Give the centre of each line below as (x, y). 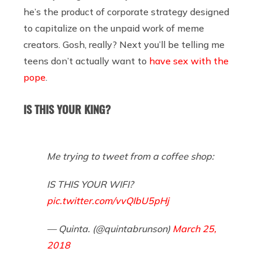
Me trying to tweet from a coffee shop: (130, 156)
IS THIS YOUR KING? (67, 109)
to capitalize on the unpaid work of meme (114, 28)
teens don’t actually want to (86, 61)
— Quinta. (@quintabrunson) (110, 228)
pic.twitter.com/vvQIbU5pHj (108, 200)
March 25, (194, 228)
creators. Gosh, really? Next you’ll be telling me (124, 44)
